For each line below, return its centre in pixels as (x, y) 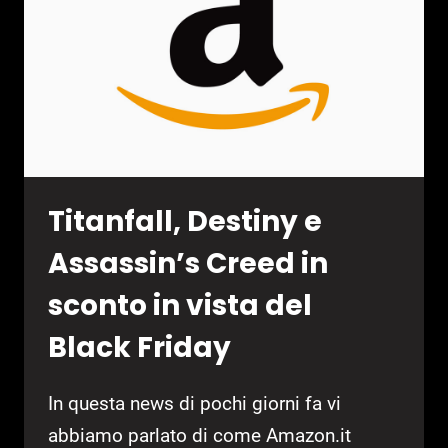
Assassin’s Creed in (188, 263)
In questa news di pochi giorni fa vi (194, 403)
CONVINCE (183, 51)
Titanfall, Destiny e (185, 221)
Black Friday (139, 347)
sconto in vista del (180, 305)
